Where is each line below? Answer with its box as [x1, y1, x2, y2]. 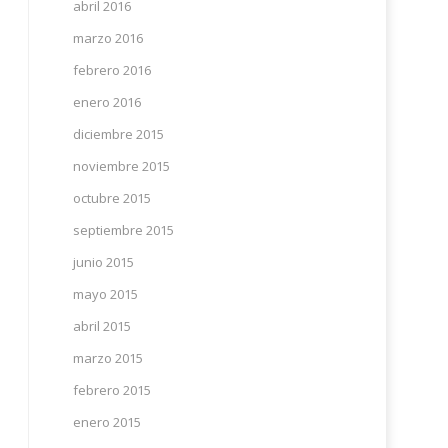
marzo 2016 [72, 29, 143, 47]
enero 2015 [72, 413, 141, 431]
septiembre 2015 [72, 221, 174, 239]
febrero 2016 [72, 61, 151, 79]
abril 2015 [72, 317, 131, 335]
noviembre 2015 [72, 157, 170, 175]
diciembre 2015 [72, 125, 164, 143]
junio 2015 [72, 253, 134, 271]
